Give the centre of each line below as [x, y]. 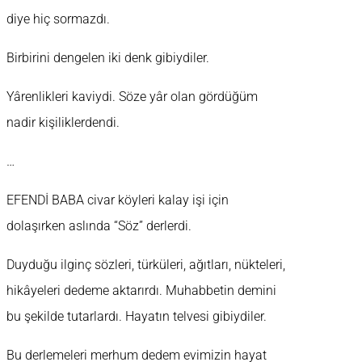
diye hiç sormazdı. [58, 19]
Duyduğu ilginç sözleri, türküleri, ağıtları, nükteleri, [146, 265]
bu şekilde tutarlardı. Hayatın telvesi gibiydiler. [137, 317]
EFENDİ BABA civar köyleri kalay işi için [118, 200]
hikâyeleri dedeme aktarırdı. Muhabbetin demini [141, 291]
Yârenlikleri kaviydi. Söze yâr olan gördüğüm [132, 97]
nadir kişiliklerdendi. [63, 123]
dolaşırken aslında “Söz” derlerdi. [99, 226]
